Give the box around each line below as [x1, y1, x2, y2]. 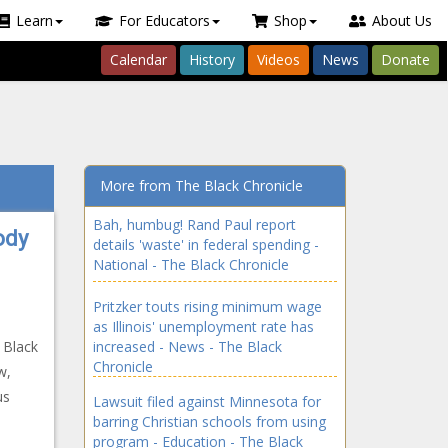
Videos [257, 50, 300, 69]
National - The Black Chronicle [92, 255, 289, 274]
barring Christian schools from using [92, 412, 326, 431]
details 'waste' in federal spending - [92, 235, 319, 254]
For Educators [118, 11, 210, 30]
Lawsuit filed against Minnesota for [92, 392, 321, 411]
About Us [372, 11, 432, 30]
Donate [381, 50, 430, 69]
